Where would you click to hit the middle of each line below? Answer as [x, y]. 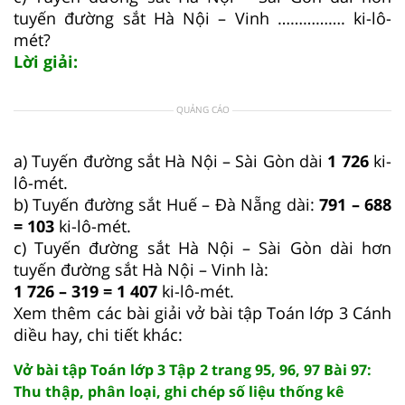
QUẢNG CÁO [202, 109]
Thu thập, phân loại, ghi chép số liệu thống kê [179, 391]
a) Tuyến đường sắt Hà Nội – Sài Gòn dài [171, 160]
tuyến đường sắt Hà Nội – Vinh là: [141, 269]
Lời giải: [46, 61]
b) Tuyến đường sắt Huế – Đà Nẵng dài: [167, 204]
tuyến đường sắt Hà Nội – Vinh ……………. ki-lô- [202, 18]
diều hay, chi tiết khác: [98, 334]
